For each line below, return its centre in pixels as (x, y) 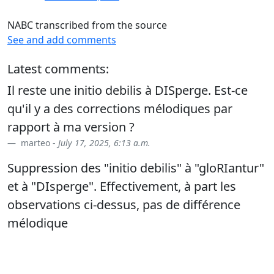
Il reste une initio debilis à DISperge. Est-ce (128, 91)
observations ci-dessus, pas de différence (124, 205)
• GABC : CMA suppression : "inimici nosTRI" (131, 264)
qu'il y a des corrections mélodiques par (120, 109)
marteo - (38, 143)
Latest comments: (58, 69)
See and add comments (62, 40)
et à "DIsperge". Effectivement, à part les (122, 187)
